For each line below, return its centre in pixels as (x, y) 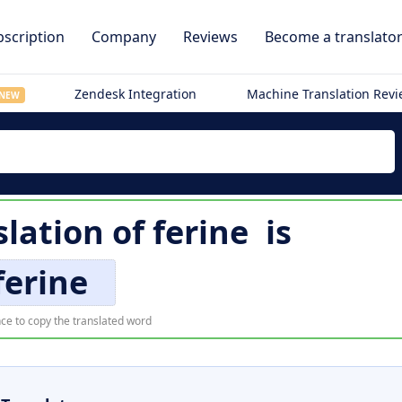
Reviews (210, 37)
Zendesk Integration (136, 94)
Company (124, 37)
